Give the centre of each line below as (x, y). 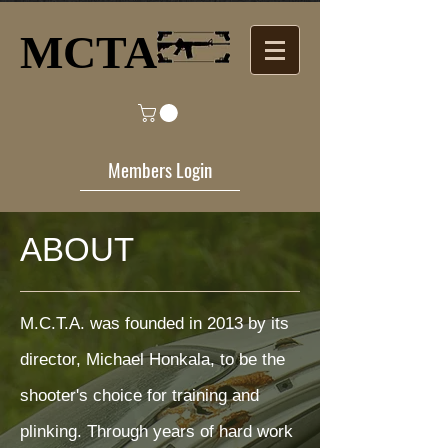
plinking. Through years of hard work (156, 431)
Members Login (160, 169)
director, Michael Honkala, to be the (152, 359)
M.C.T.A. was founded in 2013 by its (154, 323)
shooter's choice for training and (139, 395)
